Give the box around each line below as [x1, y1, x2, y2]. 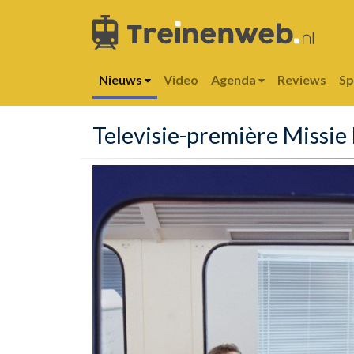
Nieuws [99, 72, 145, 87]
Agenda [211, 72, 258, 87]
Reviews [277, 72, 326, 87]
